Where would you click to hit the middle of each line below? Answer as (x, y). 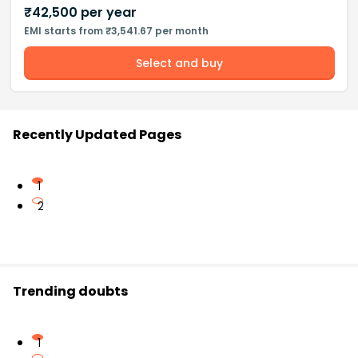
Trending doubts (70, 292)
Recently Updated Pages (97, 135)
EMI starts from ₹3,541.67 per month (116, 31)
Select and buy (179, 64)
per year (107, 13)
